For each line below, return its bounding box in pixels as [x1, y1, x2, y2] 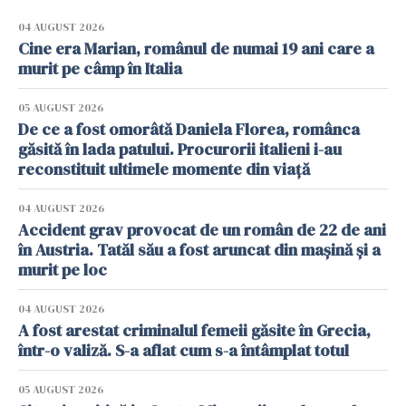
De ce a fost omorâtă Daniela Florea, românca [18, 117, 360, 140]
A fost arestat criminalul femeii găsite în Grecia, [18, 318, 371, 342]
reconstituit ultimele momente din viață [18, 157, 310, 180]
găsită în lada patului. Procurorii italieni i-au [18, 137, 342, 160]
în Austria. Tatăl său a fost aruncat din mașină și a [18, 237, 381, 261]
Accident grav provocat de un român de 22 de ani [18, 217, 386, 241]
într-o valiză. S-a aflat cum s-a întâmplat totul [18, 338, 349, 362]
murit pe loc [18, 257, 107, 281]
